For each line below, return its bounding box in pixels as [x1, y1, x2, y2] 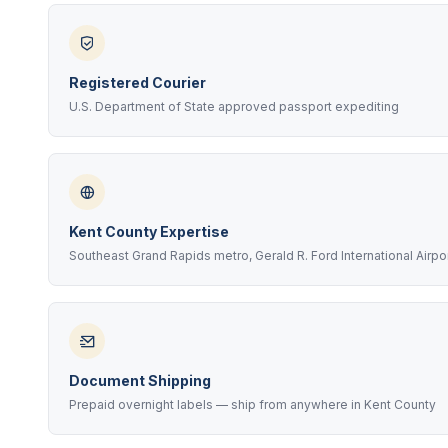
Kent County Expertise [69, 223, 229, 240]
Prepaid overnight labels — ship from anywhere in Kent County [69, 397, 436, 412]
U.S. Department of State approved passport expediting [69, 99, 399, 114]
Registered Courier [69, 74, 206, 91]
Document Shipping [69, 372, 211, 389]
